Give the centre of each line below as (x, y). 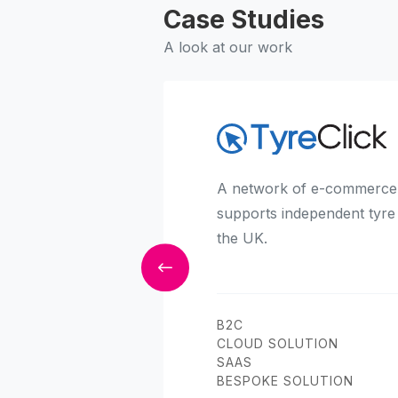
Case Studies (244, 20)
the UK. (242, 239)
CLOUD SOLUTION (278, 344)
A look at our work (228, 48)
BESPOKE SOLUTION (285, 381)
